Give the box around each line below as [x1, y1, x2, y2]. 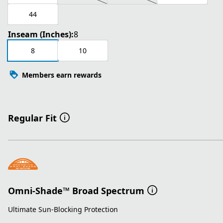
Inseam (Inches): [8, 29, 74, 40]
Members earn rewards [22, 70, 102, 80]
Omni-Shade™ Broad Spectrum [8, 184, 144, 197]
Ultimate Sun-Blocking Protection [8, 205, 118, 215]
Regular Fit [8, 112, 57, 124]
